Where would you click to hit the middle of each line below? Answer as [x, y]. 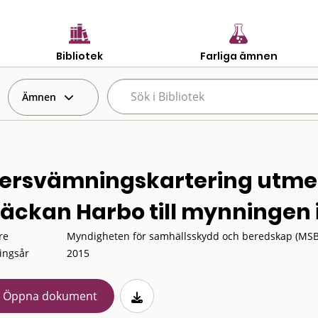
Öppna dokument [50, 296]
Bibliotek [79, 56]
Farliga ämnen [238, 56]
